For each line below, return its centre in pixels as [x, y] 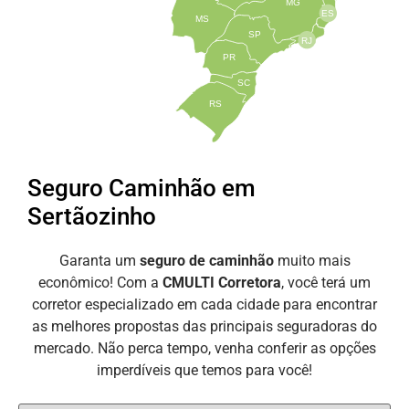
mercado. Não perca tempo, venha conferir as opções [204, 348]
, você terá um [326, 282]
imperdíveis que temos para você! [204, 370]
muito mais [314, 260]
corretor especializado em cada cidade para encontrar [204, 304]
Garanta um [99, 260]
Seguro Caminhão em [142, 188]
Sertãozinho [92, 216]
